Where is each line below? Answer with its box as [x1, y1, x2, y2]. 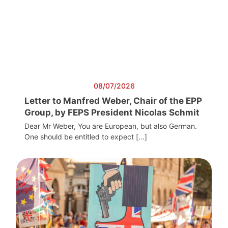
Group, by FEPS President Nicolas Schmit [24, 107, 202, 118]
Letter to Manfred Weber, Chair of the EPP [24, 96, 202, 106]
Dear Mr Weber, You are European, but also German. [24, 122, 197, 131]
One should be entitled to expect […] [24, 132, 147, 141]
